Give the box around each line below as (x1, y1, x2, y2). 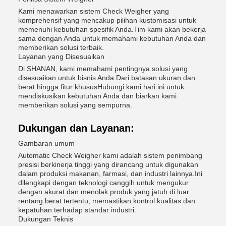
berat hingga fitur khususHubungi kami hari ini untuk (18, 83, 184, 91)
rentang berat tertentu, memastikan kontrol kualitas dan (18, 197, 195, 205)
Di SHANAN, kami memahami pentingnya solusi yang (18, 65, 188, 73)
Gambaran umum (18, 139, 75, 147)
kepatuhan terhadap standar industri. (18, 206, 136, 214)
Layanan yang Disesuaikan (18, 52, 104, 61)
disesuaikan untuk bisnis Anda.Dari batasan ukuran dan (18, 74, 195, 82)
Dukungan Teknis (18, 215, 73, 223)
